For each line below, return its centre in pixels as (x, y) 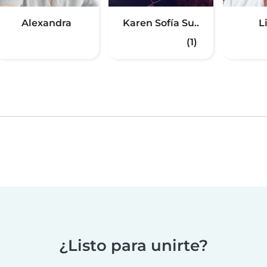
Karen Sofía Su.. (161, 23)
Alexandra (46, 23)
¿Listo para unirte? (133, 246)
